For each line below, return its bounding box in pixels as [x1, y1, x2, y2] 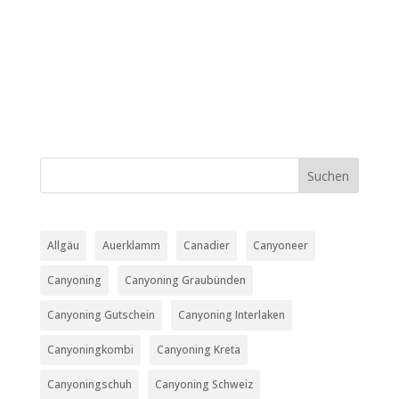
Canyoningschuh [46, 377, 132, 393]
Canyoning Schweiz [154, 377, 253, 393]
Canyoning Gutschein [46, 307, 155, 323]
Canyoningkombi [46, 342, 134, 358]
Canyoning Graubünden [124, 273, 246, 289]
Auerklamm [102, 238, 160, 254]
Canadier [183, 238, 230, 254]
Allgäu [46, 238, 79, 254]
